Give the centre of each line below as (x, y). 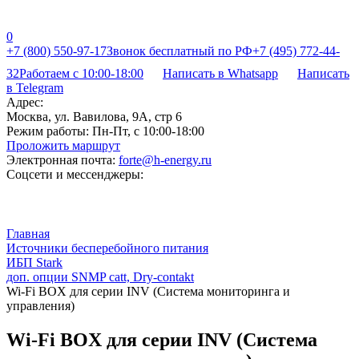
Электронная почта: (61, 160)
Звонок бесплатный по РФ (179, 51)
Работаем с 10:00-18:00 (81, 73)
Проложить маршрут (63, 145)
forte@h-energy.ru (165, 160)
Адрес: (25, 102)
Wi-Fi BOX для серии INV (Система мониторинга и (148, 291)
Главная (28, 234)
